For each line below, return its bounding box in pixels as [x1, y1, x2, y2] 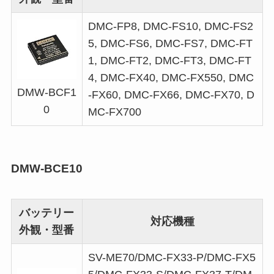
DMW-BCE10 [10, 161, 83, 175]
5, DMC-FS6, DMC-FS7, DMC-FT [87, 37, 253, 50]
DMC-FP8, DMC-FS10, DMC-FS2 [87, 20, 253, 33]
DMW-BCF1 [17, 86, 76, 99]
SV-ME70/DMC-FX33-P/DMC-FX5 [87, 251, 256, 264]
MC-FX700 [87, 106, 141, 119]
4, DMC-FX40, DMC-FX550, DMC [87, 72, 254, 84]
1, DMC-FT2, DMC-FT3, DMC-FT [87, 54, 251, 67]
